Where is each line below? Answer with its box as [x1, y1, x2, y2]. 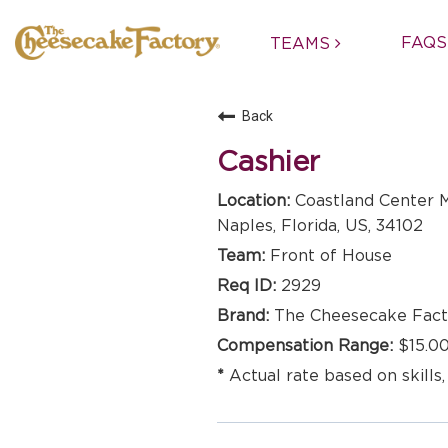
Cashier [217, 146, 320, 178]
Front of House [270, 246, 392, 265]
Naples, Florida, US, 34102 [217, 216, 423, 235]
